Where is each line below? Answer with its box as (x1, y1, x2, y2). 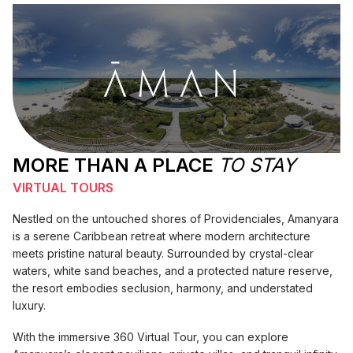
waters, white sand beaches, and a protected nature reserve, (13, 264, 333, 278)
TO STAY (218, 154, 295, 177)
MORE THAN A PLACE (13, 154, 218, 177)
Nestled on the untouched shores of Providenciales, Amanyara (13, 212, 339, 226)
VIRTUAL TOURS (13, 180, 113, 196)
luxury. (13, 299, 46, 313)
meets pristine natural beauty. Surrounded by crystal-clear (13, 247, 314, 261)
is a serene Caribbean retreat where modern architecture (13, 229, 310, 243)
